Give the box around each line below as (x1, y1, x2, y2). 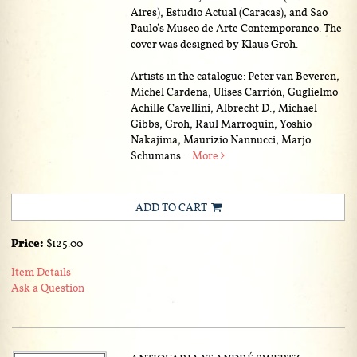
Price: (11, 235, 46, 251)
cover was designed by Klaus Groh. (131, 36, 299, 51)
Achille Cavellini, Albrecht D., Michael (131, 100, 318, 115)
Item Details (11, 264, 71, 279)
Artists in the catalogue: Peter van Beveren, (131, 68, 340, 83)
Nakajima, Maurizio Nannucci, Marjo (131, 131, 312, 147)
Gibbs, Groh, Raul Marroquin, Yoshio (131, 116, 312, 131)
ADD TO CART (135, 199, 207, 214)
